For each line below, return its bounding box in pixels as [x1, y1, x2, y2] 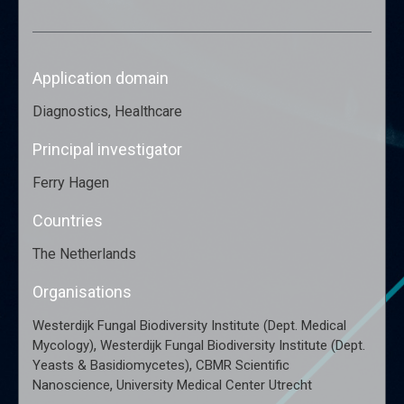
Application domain [32, 69, 169, 88]
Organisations [32, 282, 132, 302]
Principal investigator [32, 140, 182, 160]
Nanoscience [32, 377, 110, 394]
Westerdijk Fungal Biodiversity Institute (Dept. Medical [32, 317, 346, 335]
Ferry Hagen [32, 174, 109, 192]
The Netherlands [32, 245, 136, 263]
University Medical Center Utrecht [115, 377, 312, 394]
